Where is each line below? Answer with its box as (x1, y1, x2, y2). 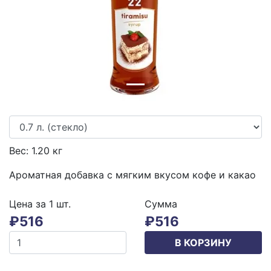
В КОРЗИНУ (175, 237, 232, 249)
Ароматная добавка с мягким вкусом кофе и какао (9, 169, 256, 181)
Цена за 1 (9, 198, 56, 210)
